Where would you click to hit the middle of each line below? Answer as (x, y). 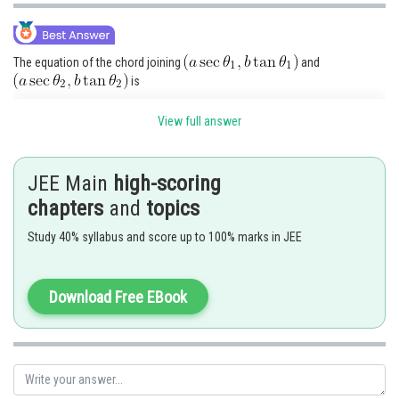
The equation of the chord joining (98, 62)
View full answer (199, 121)
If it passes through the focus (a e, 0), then (120, 167)
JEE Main (70, 183)
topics (173, 208)
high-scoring (167, 183)
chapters (65, 208)
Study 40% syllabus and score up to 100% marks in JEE (165, 236)
